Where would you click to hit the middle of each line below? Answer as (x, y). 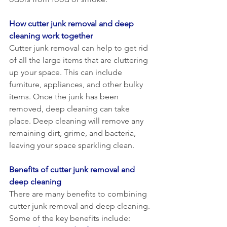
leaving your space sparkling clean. (72, 145)
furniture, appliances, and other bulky (77, 84)
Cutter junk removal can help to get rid (80, 48)
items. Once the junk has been (65, 96)
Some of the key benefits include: (70, 218)
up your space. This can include (67, 72)
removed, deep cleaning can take (70, 108)
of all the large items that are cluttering (80, 60)
